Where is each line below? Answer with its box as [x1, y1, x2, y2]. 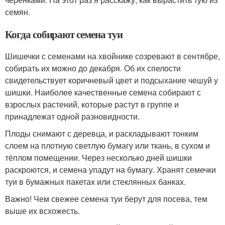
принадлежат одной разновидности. [5, 110, 140, 123]
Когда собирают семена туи [5, 27, 123, 42]
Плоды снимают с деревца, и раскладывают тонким [5, 128, 198, 140]
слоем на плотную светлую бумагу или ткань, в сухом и [5, 140, 210, 152]
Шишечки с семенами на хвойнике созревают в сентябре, [5, 50, 220, 62]
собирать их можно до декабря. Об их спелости [5, 62, 181, 74]
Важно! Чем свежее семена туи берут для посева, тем [5, 193, 207, 205]
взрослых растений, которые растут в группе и [5, 98, 179, 110]
